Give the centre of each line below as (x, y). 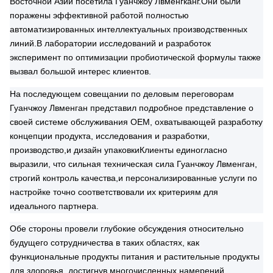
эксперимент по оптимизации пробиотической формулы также (135, 57)
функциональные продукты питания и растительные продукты (135, 257)
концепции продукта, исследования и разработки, (110, 136)
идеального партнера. (54, 206)
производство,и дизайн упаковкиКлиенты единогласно (119, 150)
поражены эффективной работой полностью (99, 15)
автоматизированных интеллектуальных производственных (129, 29)
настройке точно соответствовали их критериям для (114, 192)
